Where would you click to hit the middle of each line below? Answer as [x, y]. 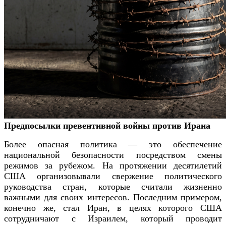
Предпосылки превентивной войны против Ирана [107, 125]
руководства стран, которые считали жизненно [113, 186]
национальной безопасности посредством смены [113, 155]
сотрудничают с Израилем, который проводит [113, 218]
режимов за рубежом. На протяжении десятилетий [113, 165]
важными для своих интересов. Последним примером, [113, 197]
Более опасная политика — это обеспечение [113, 144]
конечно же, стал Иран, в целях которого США [113, 208]
